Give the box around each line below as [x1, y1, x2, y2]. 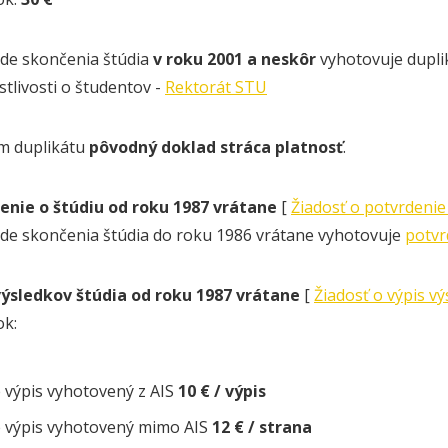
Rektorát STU [165, 76, 267, 98]
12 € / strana [212, 416, 312, 438]
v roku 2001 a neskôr [153, 48, 316, 70]
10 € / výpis [178, 380, 266, 402]
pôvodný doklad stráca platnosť [89, 136, 343, 158]
